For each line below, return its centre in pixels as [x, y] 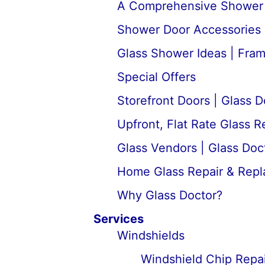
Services [118, 219]
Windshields [151, 235]
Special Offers [156, 77]
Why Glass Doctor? [169, 195]
